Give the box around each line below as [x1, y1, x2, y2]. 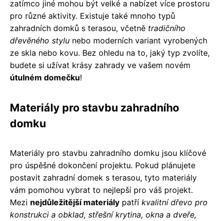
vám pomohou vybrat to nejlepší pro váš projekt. [10, 184, 193, 195]
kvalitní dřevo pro [142, 197, 208, 207]
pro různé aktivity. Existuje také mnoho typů [10, 10, 175, 21]
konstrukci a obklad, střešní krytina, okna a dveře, [10, 209, 196, 220]
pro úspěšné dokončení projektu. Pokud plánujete [10, 160, 195, 170]
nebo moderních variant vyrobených [70, 35, 207, 45]
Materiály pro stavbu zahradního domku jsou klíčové [10, 147, 206, 158]
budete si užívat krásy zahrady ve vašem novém [10, 60, 190, 70]
